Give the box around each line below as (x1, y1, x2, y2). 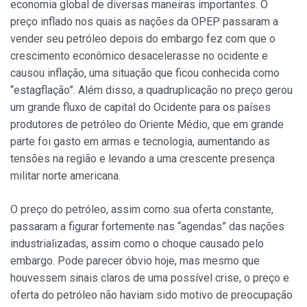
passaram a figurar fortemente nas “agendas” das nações (10, 219, 284, 233)
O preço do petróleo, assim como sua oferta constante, (10, 202, 273, 216)
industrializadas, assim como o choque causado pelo (10, 236, 264, 250)
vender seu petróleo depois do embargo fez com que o (10, 32, 275, 45)
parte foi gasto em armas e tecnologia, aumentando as (10, 134, 270, 148)
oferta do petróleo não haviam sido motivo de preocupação (10, 288, 293, 302)
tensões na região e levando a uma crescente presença (10, 151, 275, 165)
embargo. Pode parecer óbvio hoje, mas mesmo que (10, 254, 260, 267)
